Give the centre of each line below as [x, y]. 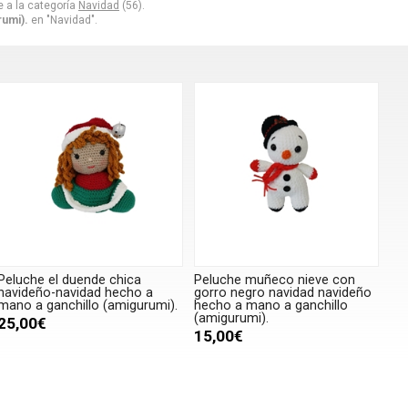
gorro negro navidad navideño [282, 293]
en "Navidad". [63, 20]
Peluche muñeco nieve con [274, 280]
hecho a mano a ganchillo [270, 306]
